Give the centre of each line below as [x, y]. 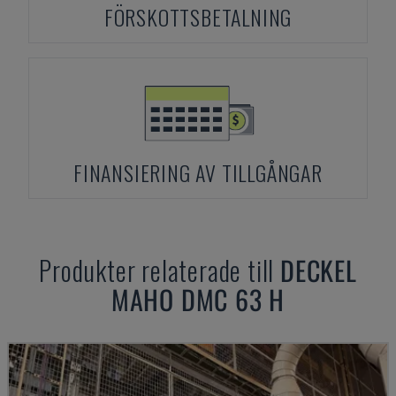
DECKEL [319, 270]
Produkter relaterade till [160, 270]
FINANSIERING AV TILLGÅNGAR [198, 172]
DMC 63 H [233, 299]
